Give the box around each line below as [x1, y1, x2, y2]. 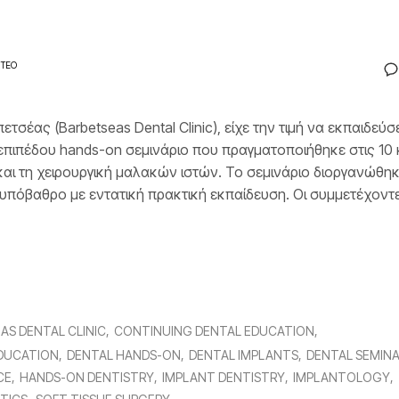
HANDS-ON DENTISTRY [20, 369, 154, 385]
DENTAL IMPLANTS [189, 346, 298, 362]
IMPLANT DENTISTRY [162, 369, 285, 385]
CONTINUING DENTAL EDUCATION [114, 322, 314, 338]
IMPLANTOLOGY [293, 369, 390, 385]
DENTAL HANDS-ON [67, 346, 181, 362]
